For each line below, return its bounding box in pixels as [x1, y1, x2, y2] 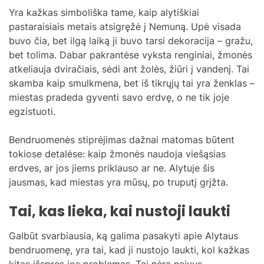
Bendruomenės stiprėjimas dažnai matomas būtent [9, 133, 235, 146]
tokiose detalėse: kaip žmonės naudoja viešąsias [9, 147, 226, 160]
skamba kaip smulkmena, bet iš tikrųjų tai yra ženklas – [9, 77, 255, 89]
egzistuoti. [9, 105, 55, 117]
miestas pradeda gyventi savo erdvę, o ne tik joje [9, 91, 229, 103]
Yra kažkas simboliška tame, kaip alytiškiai [9, 6, 199, 18]
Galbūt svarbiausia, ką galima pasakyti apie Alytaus [9, 229, 238, 242]
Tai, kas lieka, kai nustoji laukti [9, 201, 230, 221]
